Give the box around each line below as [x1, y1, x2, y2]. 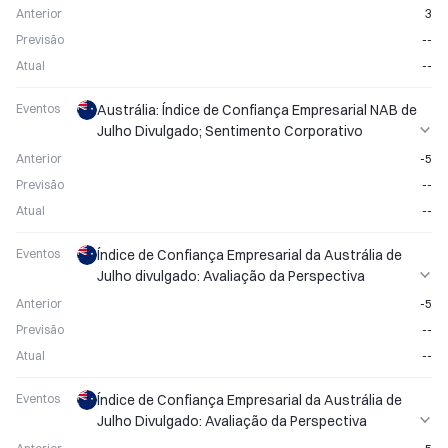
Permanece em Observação [97, 143, 274, 161]
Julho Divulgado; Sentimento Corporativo [97, 122, 363, 140]
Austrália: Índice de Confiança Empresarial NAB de [97, 101, 417, 119]
